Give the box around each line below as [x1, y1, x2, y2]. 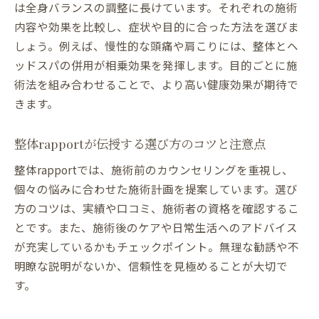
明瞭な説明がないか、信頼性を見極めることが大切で [14, 258, 288, 274]
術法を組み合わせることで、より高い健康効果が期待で [14, 76, 298, 93]
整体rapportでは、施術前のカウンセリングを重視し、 [14, 162, 293, 178]
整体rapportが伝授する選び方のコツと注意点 [14, 135, 266, 152]
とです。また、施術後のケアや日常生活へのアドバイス [14, 219, 298, 236]
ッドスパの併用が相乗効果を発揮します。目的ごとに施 [14, 57, 298, 73]
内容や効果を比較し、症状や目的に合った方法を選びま [14, 19, 299, 35]
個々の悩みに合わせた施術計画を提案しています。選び [14, 181, 298, 197]
